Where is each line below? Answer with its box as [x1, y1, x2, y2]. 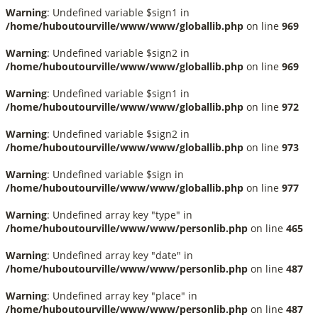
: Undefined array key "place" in [47, 289, 197, 302]
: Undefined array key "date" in [47, 248, 193, 262]
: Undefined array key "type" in [47, 208, 192, 221]
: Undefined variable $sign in [47, 168, 184, 181]
